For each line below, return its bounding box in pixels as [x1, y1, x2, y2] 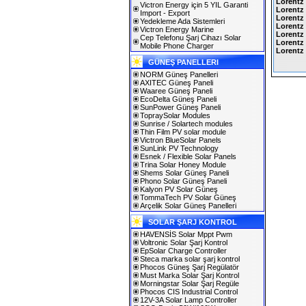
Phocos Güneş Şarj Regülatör [140, 263, 239, 271]
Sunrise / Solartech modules [140, 120, 233, 128]
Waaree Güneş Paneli [140, 87, 212, 95]
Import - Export [140, 9, 190, 17]
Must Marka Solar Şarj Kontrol [140, 271, 239, 279]
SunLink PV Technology [140, 144, 219, 152]
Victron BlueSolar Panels [140, 136, 221, 144]
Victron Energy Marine [140, 25, 214, 33]
